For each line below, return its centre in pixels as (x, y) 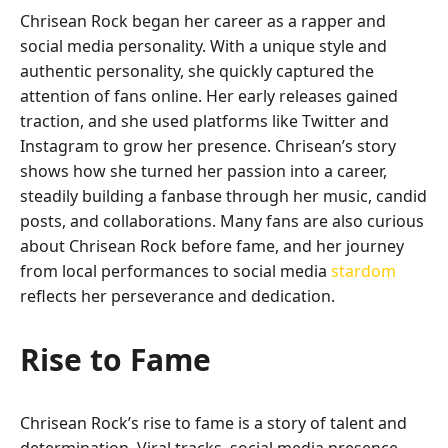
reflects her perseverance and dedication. (177, 296)
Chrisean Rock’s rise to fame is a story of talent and (213, 423)
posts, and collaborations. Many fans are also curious (222, 221)
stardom (363, 271)
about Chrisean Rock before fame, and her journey (212, 246)
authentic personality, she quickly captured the (197, 71)
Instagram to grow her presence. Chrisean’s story (208, 146)
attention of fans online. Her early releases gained (209, 96)
